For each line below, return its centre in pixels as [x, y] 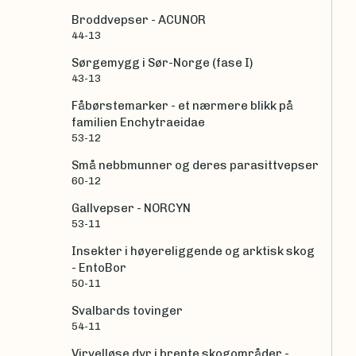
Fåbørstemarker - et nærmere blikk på [182, 106]
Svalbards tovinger [127, 311]
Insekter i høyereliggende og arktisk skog [193, 252]
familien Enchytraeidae [138, 123]
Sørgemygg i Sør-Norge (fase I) [162, 63]
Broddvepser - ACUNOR [139, 20]
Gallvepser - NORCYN [131, 209]
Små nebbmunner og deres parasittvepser [195, 166]
